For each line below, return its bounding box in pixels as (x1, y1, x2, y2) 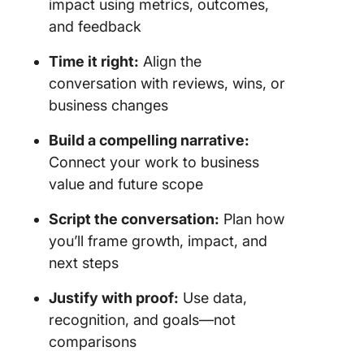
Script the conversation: (49, 210, 219, 228)
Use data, (179, 289, 247, 307)
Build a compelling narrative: (49, 132, 249, 149)
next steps (49, 254, 119, 272)
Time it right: (49, 53, 139, 71)
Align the (139, 53, 201, 71)
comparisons (49, 333, 136, 351)
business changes (49, 97, 168, 115)
